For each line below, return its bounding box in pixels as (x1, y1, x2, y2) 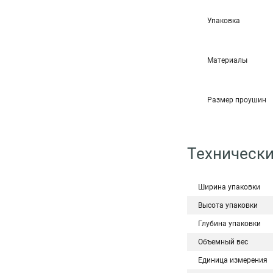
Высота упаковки (198, 201, 258, 210)
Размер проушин (207, 96, 266, 104)
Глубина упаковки (198, 219, 261, 228)
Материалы (207, 56, 247, 65)
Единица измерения (198, 256, 268, 264)
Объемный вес (198, 238, 248, 246)
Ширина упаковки (198, 183, 260, 191)
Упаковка (207, 16, 240, 25)
